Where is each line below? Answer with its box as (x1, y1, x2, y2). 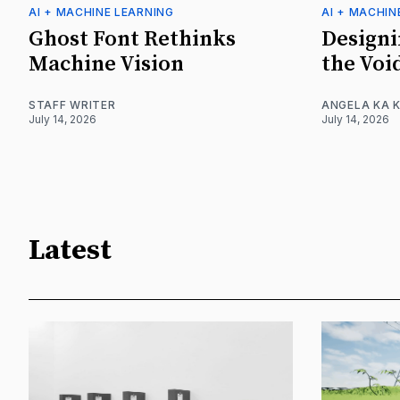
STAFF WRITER (29, 98, 116, 112)
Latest (29, 232, 112, 269)
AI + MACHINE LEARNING (29, 5, 174, 20)
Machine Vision (29, 51, 184, 79)
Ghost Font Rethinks (29, 26, 236, 54)
